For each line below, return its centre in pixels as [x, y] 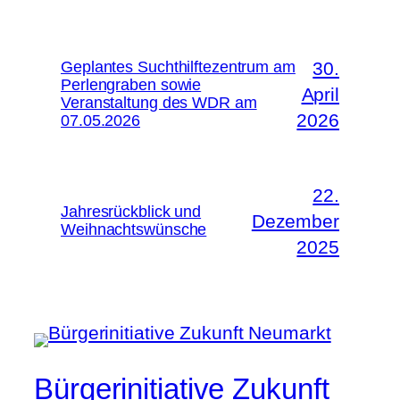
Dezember [295, 221]
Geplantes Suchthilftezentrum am [178, 67]
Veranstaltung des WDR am [159, 103]
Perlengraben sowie [131, 85]
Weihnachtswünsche [134, 229]
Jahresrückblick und [131, 212]
